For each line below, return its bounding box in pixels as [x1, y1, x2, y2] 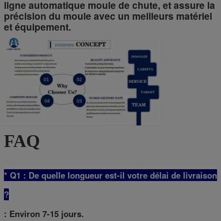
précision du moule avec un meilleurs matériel [4, 8, 212, 23]
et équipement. [4, 19, 71, 34]
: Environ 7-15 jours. [4, 208, 84, 220]
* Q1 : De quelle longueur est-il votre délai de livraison [4, 169, 217, 182]
